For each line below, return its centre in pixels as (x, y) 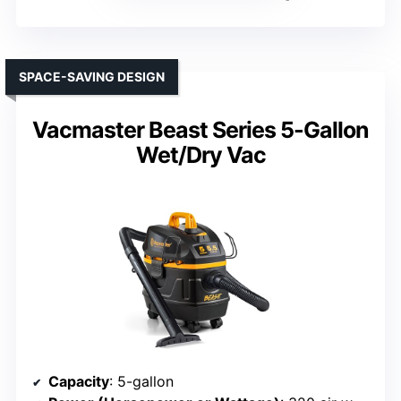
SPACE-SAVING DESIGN (92, 76)
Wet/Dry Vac (200, 154)
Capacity (79, 381)
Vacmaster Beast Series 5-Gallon (200, 129)
